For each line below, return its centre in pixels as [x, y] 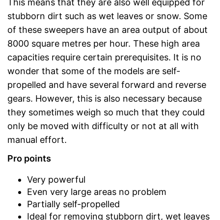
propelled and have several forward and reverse [107, 84]
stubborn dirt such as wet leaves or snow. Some [107, 16]
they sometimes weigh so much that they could [106, 112]
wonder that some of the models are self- [94, 71]
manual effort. [37, 139]
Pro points [29, 158]
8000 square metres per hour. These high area [104, 43]
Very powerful [56, 179]
